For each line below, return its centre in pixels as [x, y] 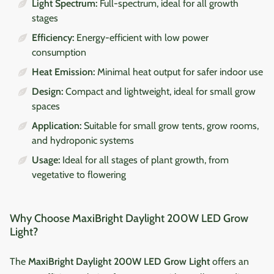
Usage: [46, 160]
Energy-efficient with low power [141, 37]
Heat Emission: [63, 72]
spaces [46, 106]
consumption [59, 52]
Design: [47, 91]
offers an [229, 261]
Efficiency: [53, 37]
